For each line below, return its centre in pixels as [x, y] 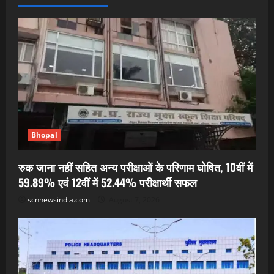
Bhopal [44, 135]
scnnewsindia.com [59, 200]
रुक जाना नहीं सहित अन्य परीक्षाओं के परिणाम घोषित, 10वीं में [135, 167]
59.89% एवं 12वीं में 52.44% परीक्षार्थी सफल [108, 183]
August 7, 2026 [133, 200]
